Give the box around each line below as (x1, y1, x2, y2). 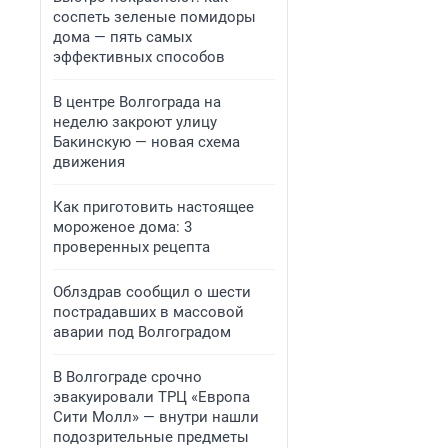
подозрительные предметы (53, 428, 249, 446)
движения (53, 153, 125, 171)
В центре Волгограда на (53, 93, 221, 111)
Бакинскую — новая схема (53, 133, 240, 151)
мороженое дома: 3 (53, 218, 192, 236)
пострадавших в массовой (53, 303, 244, 321)
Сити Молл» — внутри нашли (53, 408, 259, 426)
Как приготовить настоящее (53, 198, 254, 216)
